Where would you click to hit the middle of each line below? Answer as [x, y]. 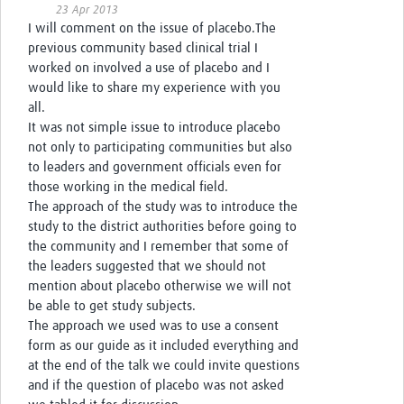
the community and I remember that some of [158, 247]
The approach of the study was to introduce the [163, 207]
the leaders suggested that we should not [147, 267]
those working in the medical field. [128, 188]
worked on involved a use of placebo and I [149, 69]
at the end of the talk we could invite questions [164, 366]
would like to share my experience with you [154, 88]
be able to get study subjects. [112, 307]
